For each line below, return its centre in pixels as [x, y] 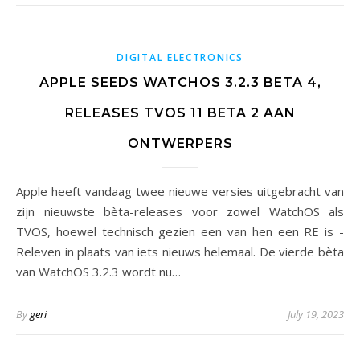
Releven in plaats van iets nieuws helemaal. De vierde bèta [180, 252]
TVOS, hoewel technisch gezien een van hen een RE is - [180, 231]
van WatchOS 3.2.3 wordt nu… [98, 272]
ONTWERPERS [180, 143]
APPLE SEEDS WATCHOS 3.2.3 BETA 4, [180, 82]
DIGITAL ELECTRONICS [180, 57]
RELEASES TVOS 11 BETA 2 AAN [180, 113]
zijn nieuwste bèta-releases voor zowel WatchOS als [180, 211]
